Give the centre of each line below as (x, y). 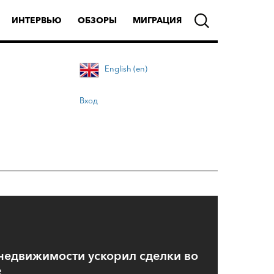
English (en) (126, 68)
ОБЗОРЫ (97, 20)
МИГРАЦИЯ (157, 20)
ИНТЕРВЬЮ (37, 20)
